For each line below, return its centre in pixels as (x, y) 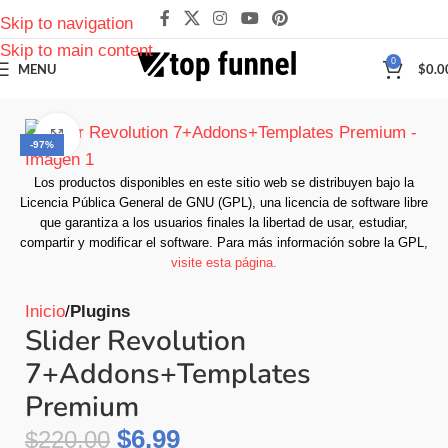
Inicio (45, 311)
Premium (82, 407)
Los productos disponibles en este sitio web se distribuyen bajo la (224, 182)
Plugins (100, 311)
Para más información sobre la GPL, (322, 242)
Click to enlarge (134, 135)
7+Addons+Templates (168, 374)
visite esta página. (224, 262)
